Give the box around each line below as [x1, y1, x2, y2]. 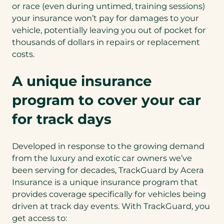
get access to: [12, 212, 71, 223]
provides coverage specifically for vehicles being [12, 188, 206, 199]
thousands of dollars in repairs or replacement [12, 36, 200, 47]
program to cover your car [12, 91, 201, 108]
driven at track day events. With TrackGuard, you [12, 200, 210, 211]
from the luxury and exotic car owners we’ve [12, 152, 192, 163]
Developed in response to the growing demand [12, 140, 204, 151]
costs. [12, 48, 36, 59]
